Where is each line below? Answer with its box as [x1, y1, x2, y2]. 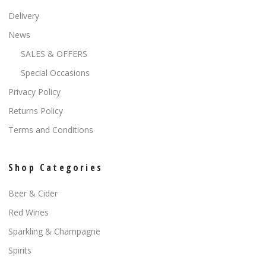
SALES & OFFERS [21, 47, 87, 59]
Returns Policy [8, 104, 63, 116]
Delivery [8, 9, 39, 21]
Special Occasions [21, 66, 90, 78]
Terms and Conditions [8, 123, 93, 135]
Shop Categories [8, 160, 103, 174]
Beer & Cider [8, 187, 58, 199]
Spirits [8, 244, 31, 256]
